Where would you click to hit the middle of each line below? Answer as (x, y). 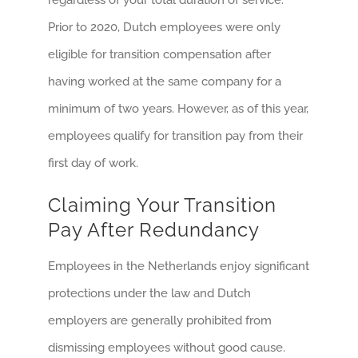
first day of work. (93, 163)
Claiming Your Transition (162, 205)
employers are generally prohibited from (160, 320)
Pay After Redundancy (154, 230)
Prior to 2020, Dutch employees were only (164, 28)
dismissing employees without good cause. (167, 347)
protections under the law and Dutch (149, 293)
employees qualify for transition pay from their (175, 136)
